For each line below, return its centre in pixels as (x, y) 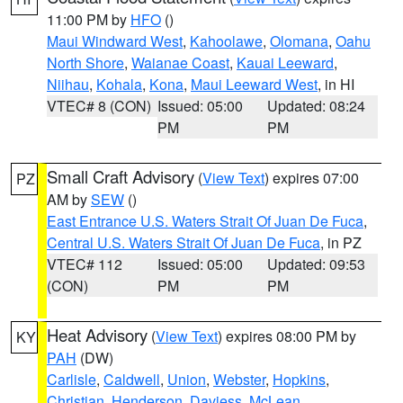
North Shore (85, 63)
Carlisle (72, 379)
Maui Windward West (115, 41)
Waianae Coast (180, 63)
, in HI (336, 84)
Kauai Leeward (285, 63)
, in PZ (341, 242)
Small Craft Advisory (121, 176)
